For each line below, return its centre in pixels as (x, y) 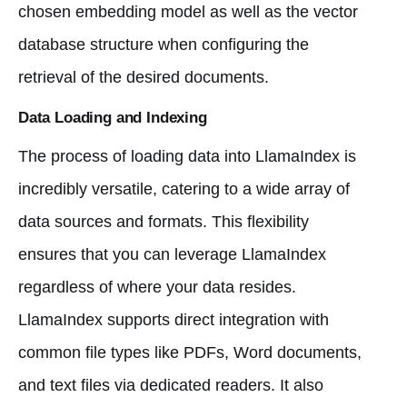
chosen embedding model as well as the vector (188, 11)
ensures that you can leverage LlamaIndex (172, 254)
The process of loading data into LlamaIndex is (187, 156)
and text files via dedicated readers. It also (171, 385)
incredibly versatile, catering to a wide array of (184, 189)
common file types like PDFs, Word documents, (190, 352)
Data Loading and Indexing (113, 117)
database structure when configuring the (164, 44)
